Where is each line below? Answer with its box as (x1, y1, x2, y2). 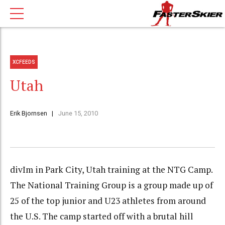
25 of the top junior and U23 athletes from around (10, 195, 206, 207)
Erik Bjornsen (10, 109, 47, 118)
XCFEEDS (13, 59, 36, 65)
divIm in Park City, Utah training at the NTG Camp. (10, 164, 212, 176)
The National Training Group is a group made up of (10, 179, 213, 191)
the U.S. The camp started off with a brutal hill (10, 210, 193, 222)
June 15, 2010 (58, 109, 98, 118)
